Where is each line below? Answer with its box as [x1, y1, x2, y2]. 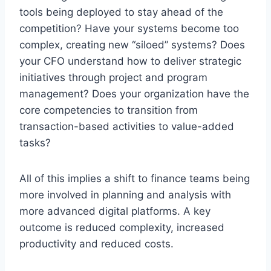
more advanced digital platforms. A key [19, 204, 211, 217]
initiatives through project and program [19, 71, 207, 83]
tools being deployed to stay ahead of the [19, 5, 223, 18]
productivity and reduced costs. [19, 237, 174, 250]
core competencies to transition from [19, 103, 198, 116]
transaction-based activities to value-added [19, 120, 234, 132]
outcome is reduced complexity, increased [19, 221, 224, 233]
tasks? [19, 136, 51, 149]
